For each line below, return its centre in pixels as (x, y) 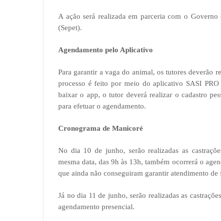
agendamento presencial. (96, 207)
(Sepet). (70, 28)
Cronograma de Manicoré (101, 128)
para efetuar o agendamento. (102, 106)
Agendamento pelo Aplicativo (106, 50)
